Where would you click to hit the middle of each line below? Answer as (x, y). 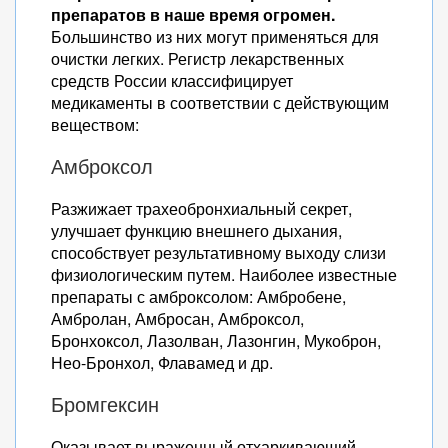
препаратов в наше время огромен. (193, 14)
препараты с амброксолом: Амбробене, (198, 296)
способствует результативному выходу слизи (218, 252)
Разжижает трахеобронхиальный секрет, (201, 208)
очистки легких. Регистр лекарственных (197, 58)
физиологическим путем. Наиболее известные (224, 274)
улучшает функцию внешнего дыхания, (196, 230)
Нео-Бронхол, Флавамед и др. (162, 362)
